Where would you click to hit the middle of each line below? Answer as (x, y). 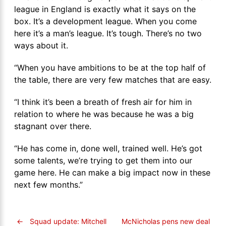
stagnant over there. (53, 126)
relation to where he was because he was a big (104, 114)
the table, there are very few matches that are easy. (113, 80)
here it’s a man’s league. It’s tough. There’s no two (108, 34)
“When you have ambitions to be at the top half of (110, 68)
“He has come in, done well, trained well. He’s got (108, 149)
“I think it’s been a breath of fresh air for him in (103, 102)
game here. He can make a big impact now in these (112, 173)
